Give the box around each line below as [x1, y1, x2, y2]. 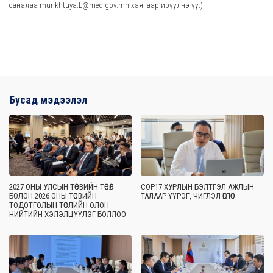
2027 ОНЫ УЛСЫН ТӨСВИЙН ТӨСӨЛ [9, 182, 114, 191]
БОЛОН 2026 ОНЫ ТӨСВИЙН [9, 191, 97, 200]
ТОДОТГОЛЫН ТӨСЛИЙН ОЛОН [9, 200, 109, 210]
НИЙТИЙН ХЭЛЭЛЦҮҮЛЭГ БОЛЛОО [9, 209, 126, 219]
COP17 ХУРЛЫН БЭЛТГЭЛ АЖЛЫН [141, 182, 255, 191]
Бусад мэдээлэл [9, 93, 87, 106]
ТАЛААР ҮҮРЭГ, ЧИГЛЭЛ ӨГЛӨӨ [141, 191, 231, 200]
